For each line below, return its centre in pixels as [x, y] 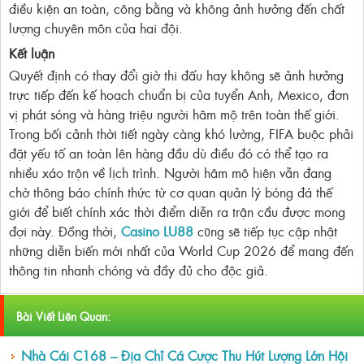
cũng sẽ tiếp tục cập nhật [265, 231]
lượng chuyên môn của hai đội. [96, 28]
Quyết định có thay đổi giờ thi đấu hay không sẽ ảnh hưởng [176, 75]
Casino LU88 [157, 231]
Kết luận [32, 53]
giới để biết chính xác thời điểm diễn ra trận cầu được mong [177, 212]
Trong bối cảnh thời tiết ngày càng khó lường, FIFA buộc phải [181, 134]
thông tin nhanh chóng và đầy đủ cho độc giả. [139, 270]
